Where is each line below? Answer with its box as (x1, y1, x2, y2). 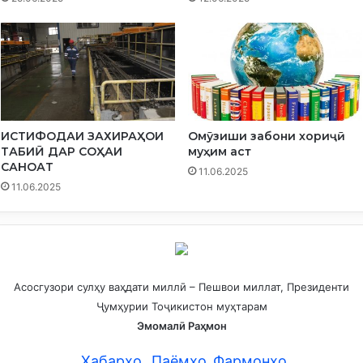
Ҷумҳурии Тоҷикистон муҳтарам (96, 300, 267, 314)
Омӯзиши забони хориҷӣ (188, 129, 345, 144)
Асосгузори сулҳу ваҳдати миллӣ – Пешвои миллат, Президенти (14, 280, 349, 294)
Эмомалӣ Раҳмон (136, 319, 227, 333)
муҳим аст (188, 144, 251, 160)
